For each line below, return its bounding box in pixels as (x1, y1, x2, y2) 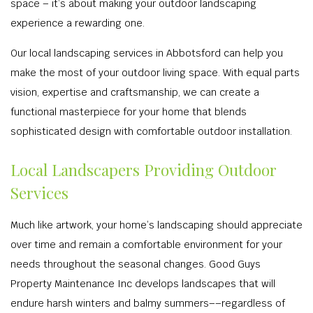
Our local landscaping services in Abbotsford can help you (10, 47, 283, 59)
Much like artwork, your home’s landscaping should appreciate (10, 219, 303, 231)
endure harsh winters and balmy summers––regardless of (10, 297, 285, 310)
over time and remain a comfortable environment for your (10, 238, 282, 251)
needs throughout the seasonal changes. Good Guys (10, 258, 261, 270)
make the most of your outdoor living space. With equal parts (10, 66, 300, 79)
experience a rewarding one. (10, 17, 145, 29)
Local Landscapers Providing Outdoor (10, 159, 277, 180)
